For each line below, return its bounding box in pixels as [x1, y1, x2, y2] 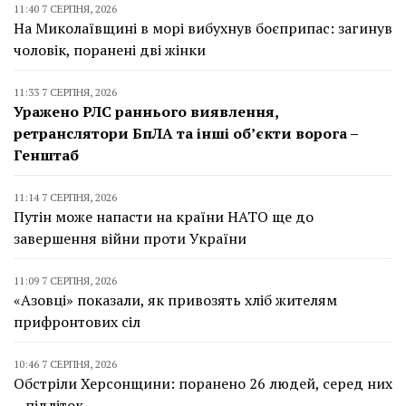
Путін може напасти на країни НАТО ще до [14, 206, 314, 227]
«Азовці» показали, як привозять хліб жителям [14, 289, 337, 310]
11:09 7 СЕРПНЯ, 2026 [14, 273, 117, 287]
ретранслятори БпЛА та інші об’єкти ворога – [14, 122, 358, 143]
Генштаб [14, 144, 79, 165]
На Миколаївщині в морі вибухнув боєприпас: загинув [14, 17, 392, 38]
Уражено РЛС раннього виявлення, [14, 101, 278, 121]
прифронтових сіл [14, 311, 140, 332]
